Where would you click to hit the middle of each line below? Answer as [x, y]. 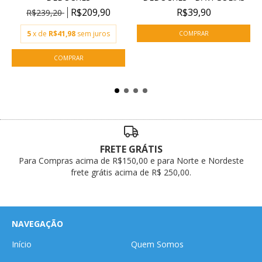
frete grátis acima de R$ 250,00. [131, 173]
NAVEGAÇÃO [37, 224]
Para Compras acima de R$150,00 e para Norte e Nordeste [131, 161]
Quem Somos [157, 244]
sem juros [94, 33]
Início [22, 244]
